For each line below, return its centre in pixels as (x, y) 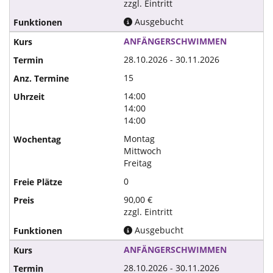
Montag (140, 139)
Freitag (138, 163)
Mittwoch (143, 151)
